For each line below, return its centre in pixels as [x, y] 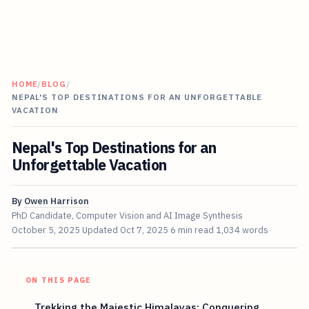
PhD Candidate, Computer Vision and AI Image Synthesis [127, 216]
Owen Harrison [56, 201]
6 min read [192, 230]
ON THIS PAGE [58, 280]
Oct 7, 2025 [144, 230]
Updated [101, 230]
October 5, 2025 [46, 230]
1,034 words [242, 230]
